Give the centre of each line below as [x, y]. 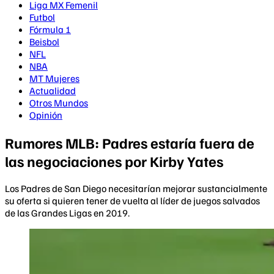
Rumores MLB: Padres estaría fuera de [130, 142]
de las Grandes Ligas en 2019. [67, 213]
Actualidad [53, 91]
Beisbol [44, 42]
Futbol [42, 17]
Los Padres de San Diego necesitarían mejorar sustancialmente [136, 188]
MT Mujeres [54, 78]
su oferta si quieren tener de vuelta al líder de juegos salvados [132, 200]
